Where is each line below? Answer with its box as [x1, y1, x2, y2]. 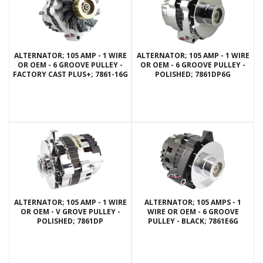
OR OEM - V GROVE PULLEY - [20, 207, 120, 217]
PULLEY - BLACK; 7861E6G [147, 216, 238, 227]
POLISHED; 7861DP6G [155, 69, 231, 80]
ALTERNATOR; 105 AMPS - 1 [144, 197, 241, 208]
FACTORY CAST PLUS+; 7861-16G [12, 69, 128, 80]
